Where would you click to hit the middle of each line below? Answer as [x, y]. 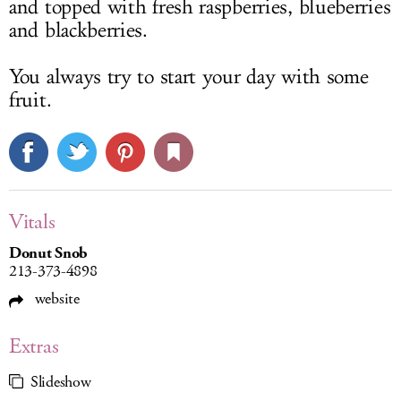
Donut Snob [48, 253]
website [55, 299]
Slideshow [61, 382]
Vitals [32, 222]
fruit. [30, 100]
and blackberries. [78, 30]
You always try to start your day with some [189, 77]
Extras [34, 346]
